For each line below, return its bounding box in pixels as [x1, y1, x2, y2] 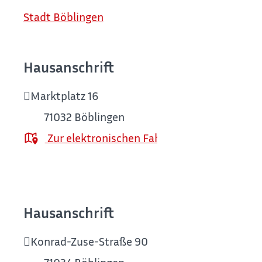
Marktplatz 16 [30, 89, 98, 103]
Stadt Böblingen [23, 9, 104, 23]
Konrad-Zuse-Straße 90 [30, 235, 148, 249]
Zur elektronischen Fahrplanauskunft [44, 130, 231, 144]
